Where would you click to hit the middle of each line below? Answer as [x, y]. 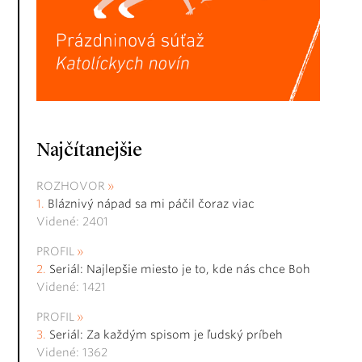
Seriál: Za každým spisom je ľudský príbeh [166, 335]
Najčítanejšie [89, 152]
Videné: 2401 [72, 222]
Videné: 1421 [71, 287]
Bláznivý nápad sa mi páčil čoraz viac [151, 204]
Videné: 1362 [72, 353]
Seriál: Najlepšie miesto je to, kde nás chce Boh [180, 269]
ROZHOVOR [71, 186]
